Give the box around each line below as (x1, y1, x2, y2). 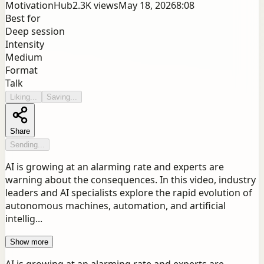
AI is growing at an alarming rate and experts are (5, 160, 224, 174)
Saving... (47, 93, 77, 102)
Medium (5, 51, 42, 64)
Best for (5, 12, 41, 25)
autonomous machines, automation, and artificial (5, 199, 226, 213)
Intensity (5, 38, 44, 51)
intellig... (5, 212, 42, 226)
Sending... (10, 140, 45, 150)
